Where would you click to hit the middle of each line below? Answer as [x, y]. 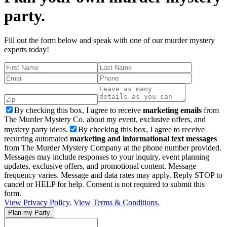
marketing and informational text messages [143, 139]
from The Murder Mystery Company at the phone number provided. [113, 148]
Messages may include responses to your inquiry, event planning [107, 157]
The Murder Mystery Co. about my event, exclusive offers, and [105, 120]
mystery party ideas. [36, 130]
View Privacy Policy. [38, 203]
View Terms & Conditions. [117, 203]
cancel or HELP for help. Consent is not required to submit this [104, 184]
